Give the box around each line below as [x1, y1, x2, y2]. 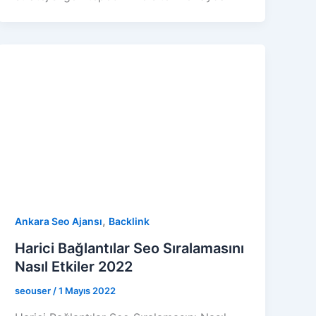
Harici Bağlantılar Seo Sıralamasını [15, 240, 245, 257]
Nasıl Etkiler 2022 [15, 258, 133, 276]
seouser [15, 285, 54, 297]
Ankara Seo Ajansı [15, 215, 103, 228]
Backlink [109, 215, 150, 228]
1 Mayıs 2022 [59, 285, 116, 297]
